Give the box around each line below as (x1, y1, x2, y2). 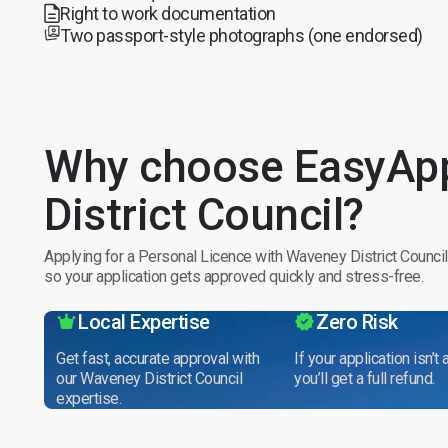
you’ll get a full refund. (294, 368, 435, 388)
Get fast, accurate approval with (56, 348, 259, 368)
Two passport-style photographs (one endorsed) (60, 24, 423, 46)
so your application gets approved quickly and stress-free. (44, 266, 423, 286)
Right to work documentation (60, 2, 276, 24)
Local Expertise (78, 309, 210, 334)
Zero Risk (316, 309, 398, 334)
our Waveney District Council (56, 368, 242, 388)
